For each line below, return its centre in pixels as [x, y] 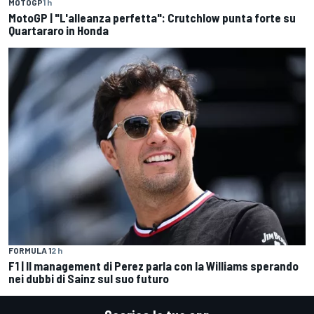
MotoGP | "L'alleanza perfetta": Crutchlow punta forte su [152, 17]
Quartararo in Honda [59, 30]
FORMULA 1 [30, 251]
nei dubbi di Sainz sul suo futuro [89, 279]
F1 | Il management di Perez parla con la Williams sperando [153, 266]
